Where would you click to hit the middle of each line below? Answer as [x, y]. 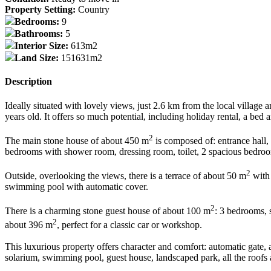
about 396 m [29, 224]
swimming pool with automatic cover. [77, 187]
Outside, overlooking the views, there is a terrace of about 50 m [126, 176]
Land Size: [38, 58]
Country [94, 10]
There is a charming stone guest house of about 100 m [108, 211]
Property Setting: [41, 10]
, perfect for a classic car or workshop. [129, 224]
